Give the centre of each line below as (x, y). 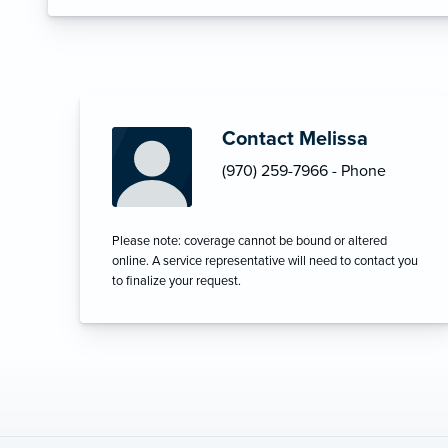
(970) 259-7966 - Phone (304, 171)
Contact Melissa (295, 139)
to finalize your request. (176, 281)
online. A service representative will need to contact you (265, 261)
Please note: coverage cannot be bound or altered (249, 241)
